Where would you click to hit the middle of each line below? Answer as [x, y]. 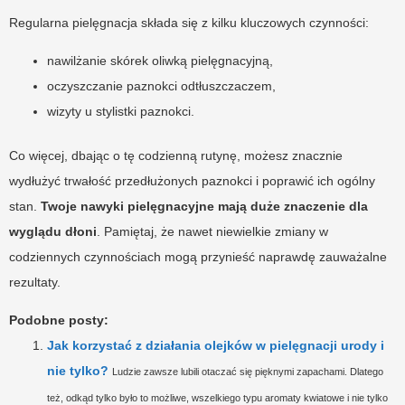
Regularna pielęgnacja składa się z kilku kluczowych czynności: [189, 22]
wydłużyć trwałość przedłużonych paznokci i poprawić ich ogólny [192, 180]
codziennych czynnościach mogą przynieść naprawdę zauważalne [198, 256]
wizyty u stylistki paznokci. [121, 111]
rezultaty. [35, 282]
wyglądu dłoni [53, 231]
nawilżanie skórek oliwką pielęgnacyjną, [160, 60]
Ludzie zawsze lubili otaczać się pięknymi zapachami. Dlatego [248, 371]
